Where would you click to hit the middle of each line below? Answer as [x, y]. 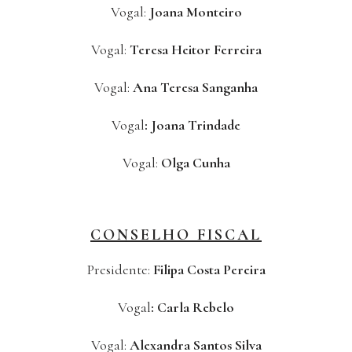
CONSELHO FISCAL [176, 235]
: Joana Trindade [192, 125]
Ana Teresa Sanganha [195, 88]
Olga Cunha [195, 163]
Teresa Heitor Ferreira [195, 50]
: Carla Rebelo [192, 308]
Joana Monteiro [195, 12]
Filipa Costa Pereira [207, 270]
